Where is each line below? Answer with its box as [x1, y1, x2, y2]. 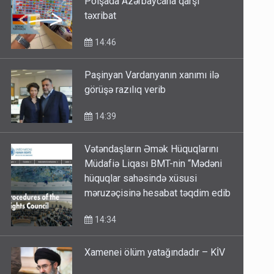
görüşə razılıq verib [84, 84, 166, 96]
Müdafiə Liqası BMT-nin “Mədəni [84, 158, 223, 170]
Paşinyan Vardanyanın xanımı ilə [84, 69, 220, 81]
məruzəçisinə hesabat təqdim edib [84, 187, 231, 199]
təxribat [84, 10, 117, 22]
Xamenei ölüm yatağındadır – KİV [84, 246, 226, 259]
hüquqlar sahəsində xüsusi [84, 172, 198, 185]
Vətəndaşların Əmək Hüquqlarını [84, 143, 219, 155]
